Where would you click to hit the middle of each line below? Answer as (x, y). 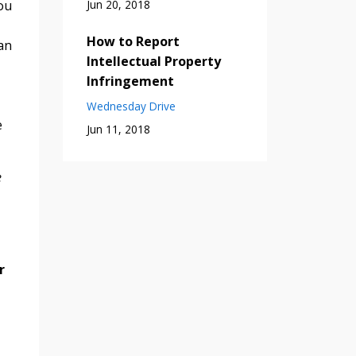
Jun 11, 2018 (118, 129)
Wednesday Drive (131, 106)
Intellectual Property (153, 61)
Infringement (130, 81)
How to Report (133, 41)
